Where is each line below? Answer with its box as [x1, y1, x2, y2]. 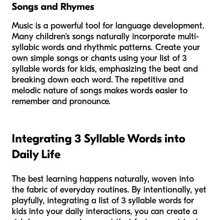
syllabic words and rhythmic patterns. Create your [12, 42, 200, 53]
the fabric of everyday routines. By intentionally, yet [12, 184, 206, 195]
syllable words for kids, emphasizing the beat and [12, 63, 198, 74]
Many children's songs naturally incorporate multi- [12, 31, 199, 42]
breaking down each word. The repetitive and [12, 74, 184, 85]
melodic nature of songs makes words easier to [12, 85, 188, 96]
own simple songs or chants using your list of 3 [12, 53, 187, 63]
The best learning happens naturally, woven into [12, 173, 194, 184]
